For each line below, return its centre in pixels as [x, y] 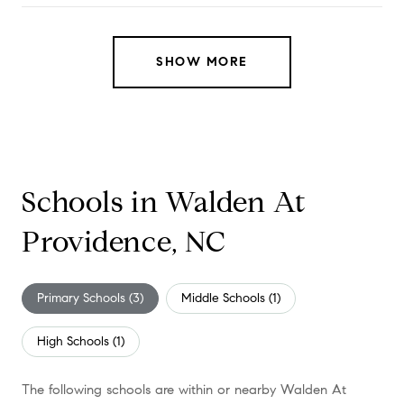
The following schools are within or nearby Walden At [184, 389]
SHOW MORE [202, 61]
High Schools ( [77, 341]
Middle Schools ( [227, 298]
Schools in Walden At [164, 202]
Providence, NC [124, 241]
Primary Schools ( [85, 298]
